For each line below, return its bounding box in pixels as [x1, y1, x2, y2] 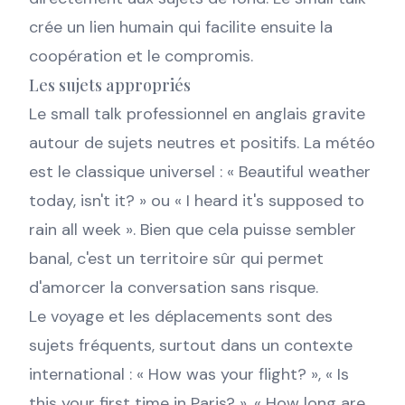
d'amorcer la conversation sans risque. [29, 277, 318, 298]
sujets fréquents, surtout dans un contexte [29, 334, 353, 356]
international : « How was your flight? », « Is [29, 363, 349, 385]
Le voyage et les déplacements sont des [29, 306, 333, 327]
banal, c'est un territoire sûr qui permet [29, 248, 324, 269]
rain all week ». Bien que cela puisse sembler [29, 219, 356, 240]
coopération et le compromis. [29, 45, 253, 67]
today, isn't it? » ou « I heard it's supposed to [29, 190, 364, 212]
